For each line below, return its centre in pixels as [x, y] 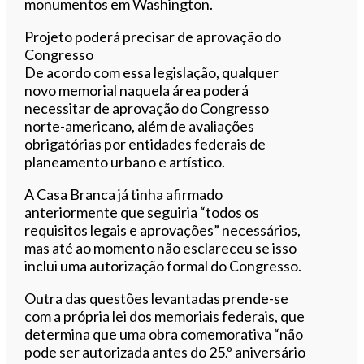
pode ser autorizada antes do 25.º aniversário [165, 351]
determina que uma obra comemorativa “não [164, 334]
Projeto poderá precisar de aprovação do [153, 36]
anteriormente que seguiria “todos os [142, 212]
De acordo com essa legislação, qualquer [152, 72]
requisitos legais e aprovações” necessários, [163, 230]
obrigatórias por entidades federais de [145, 143]
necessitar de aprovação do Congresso [147, 108]
